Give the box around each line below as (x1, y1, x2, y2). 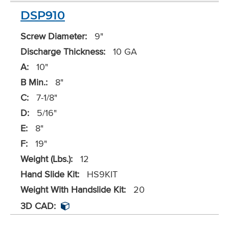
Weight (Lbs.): (20, 152, 73, 166)
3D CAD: (20, 199, 56, 213)
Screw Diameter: (20, 30, 87, 43)
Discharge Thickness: (20, 45, 105, 58)
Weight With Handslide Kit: (20, 183, 126, 196)
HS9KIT (84, 168, 118, 181)
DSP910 (20, 8, 65, 23)
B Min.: (20, 76, 48, 89)
